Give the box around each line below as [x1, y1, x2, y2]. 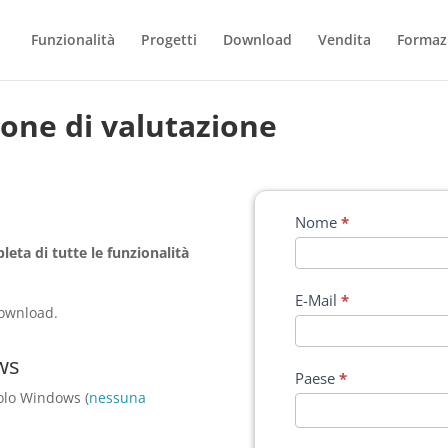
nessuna [89, 387, 147, 407]
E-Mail [294, 289, 341, 310]
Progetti [140, 30, 197, 49]
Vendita [317, 30, 371, 49]
